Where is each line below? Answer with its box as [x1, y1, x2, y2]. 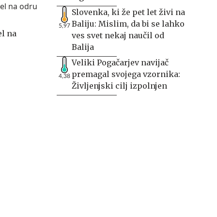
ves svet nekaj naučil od [72, 31, 164, 40]
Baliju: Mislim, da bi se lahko [72, 19, 185, 29]
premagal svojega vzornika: [72, 69, 180, 79]
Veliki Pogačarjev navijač [72, 58, 169, 67]
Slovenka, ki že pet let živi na [72, 7, 185, 17]
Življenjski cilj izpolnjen [72, 81, 167, 91]
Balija [72, 42, 94, 52]
